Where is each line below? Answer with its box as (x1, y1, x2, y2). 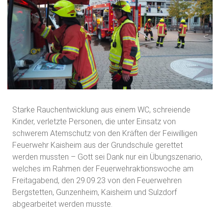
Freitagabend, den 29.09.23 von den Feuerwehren (12, 175, 182, 185)
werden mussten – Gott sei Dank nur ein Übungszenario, (12, 152, 202, 162)
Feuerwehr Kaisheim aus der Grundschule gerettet (12, 140, 183, 150)
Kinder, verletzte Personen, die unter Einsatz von (12, 116, 176, 126)
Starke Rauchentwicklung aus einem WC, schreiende (12, 105, 191, 114)
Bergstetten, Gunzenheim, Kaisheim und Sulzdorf (12, 187, 177, 197)
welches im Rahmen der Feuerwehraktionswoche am (12, 164, 193, 173)
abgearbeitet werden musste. (12, 199, 112, 209)
